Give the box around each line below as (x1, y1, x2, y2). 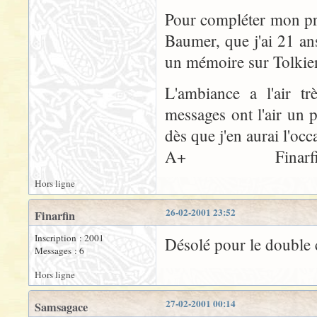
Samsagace (35, 299, 88, 316)
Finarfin (35, 207, 75, 224)
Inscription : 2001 (35, 231, 104, 244)
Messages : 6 (35, 244, 84, 257)
